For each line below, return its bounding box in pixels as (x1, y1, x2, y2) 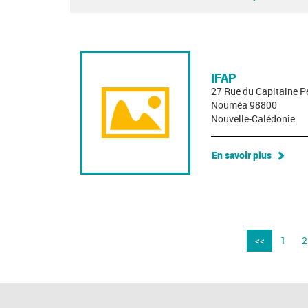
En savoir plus (212, 148, 272, 162)
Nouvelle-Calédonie (211, 112, 295, 126)
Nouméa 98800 (211, 98, 277, 112)
